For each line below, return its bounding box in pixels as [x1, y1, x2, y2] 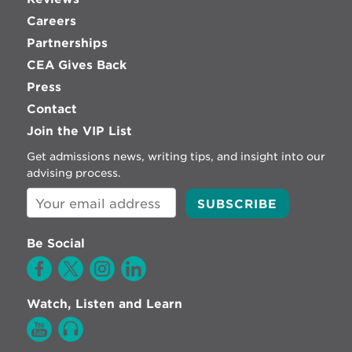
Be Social [26, 236, 85, 251]
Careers [26, 13, 76, 28]
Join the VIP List [26, 123, 132, 138]
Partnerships [26, 35, 108, 50]
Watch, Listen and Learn [26, 296, 182, 311]
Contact [26, 101, 77, 116]
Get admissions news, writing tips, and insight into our [26, 149, 325, 163]
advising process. [26, 166, 121, 179]
